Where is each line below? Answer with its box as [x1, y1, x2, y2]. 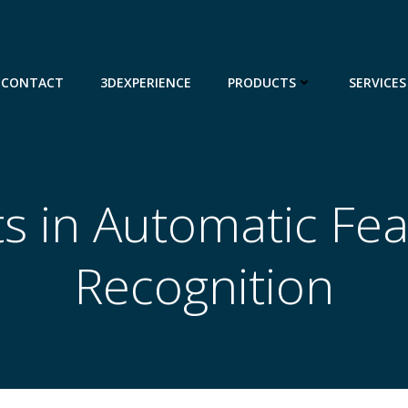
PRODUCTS [228, 74, 296, 91]
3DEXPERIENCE [100, 74, 191, 91]
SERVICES [349, 74, 406, 91]
